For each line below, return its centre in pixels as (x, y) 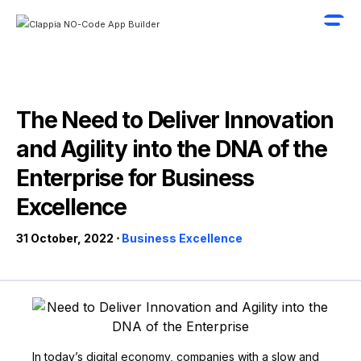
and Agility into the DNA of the (172, 149)
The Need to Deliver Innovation (175, 120)
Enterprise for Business (135, 178)
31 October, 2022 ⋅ (68, 238)
